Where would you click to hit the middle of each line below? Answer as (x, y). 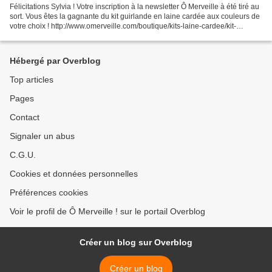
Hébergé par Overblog (55, 61)
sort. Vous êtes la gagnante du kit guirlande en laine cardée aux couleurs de (135, 17)
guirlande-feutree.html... (49, 36)
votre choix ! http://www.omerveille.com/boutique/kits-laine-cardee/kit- (123, 26)
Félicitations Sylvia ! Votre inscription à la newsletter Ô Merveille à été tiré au (134, 7)
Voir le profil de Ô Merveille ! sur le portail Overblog (107, 212)
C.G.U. (23, 155)
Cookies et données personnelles (74, 174)
